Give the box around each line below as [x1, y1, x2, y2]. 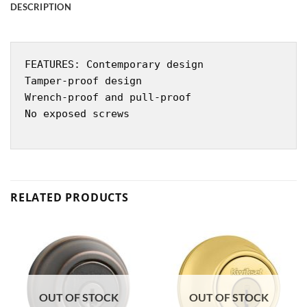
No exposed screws [25, 107, 130, 120]
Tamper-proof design [25, 74, 142, 87]
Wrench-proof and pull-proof [25, 90, 191, 103]
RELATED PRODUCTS [10, 190, 129, 206]
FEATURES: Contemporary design [25, 58, 204, 71]
